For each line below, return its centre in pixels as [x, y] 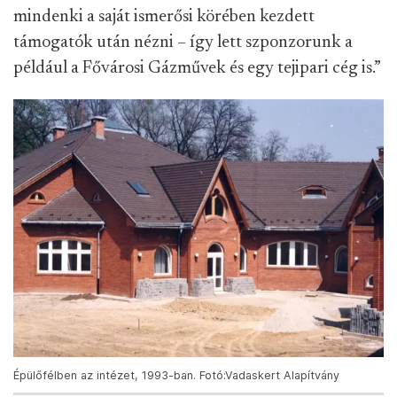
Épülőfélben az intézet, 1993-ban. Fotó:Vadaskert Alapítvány [176, 376]
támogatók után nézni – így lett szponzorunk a [183, 43]
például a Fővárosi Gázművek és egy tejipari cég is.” [197, 68]
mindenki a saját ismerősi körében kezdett [164, 17]
